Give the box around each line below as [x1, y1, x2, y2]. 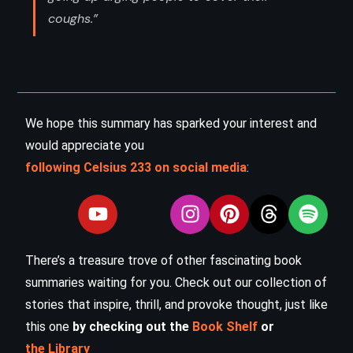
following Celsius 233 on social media [25, 159, 247, 175]
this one [25, 318, 72, 334]
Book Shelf [192, 318, 258, 334]
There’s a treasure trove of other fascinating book [25, 252, 302, 268]
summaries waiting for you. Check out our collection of [25, 274, 327, 290]
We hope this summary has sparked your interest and [25, 115, 317, 131]
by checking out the [72, 318, 192, 334]
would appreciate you [25, 137, 144, 153]
